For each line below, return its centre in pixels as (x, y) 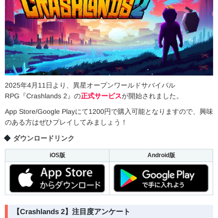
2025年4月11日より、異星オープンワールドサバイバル (90, 85)
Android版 (161, 155)
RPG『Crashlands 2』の (43, 96)
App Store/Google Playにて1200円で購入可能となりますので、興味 (109, 112)
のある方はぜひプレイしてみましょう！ (66, 122)
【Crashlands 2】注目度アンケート (72, 212)
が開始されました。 (152, 96)
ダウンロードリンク (44, 138)
